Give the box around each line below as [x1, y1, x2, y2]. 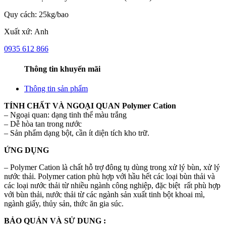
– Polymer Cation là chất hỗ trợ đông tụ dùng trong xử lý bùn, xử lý [4, 162, 220, 172]
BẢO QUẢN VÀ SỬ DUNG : [4, 216, 106, 225]
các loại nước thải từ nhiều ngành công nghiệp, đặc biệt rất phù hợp [4, 181, 220, 190]
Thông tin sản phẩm [24, 84, 88, 93]
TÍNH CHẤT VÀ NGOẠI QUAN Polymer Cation [4, 101, 176, 110]
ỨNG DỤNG [4, 145, 49, 154]
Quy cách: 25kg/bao [4, 10, 69, 19]
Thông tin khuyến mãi [24, 64, 100, 73]
